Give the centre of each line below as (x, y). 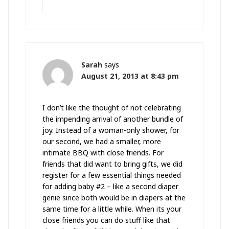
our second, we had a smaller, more (101, 142)
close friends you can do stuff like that (106, 220)
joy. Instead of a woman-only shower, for (111, 130)
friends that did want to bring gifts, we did (112, 164)
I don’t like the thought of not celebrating (111, 108)
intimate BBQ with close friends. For (103, 153)
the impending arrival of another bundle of (112, 119)
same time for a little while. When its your (112, 209)
